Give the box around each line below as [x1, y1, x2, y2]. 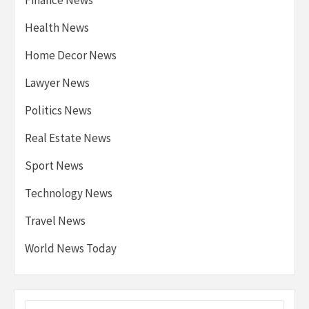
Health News [25, 19, 89, 35]
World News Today [25, 240, 117, 256]
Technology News [25, 185, 112, 201]
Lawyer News [25, 74, 90, 90]
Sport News [25, 157, 83, 173]
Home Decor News [25, 47, 117, 63]
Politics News [25, 102, 92, 118]
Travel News [25, 212, 86, 228]
